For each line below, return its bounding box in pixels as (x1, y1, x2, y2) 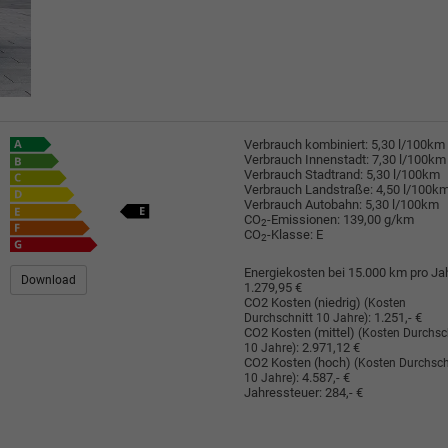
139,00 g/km (343, 211, 415, 227)
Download (21, 273, 77, 288)
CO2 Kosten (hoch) (244, 355, 355, 371)
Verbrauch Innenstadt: (244, 151, 370, 167)
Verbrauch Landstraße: (244, 181, 374, 197)
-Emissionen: (267, 211, 341, 227)
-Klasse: (267, 226, 314, 242)
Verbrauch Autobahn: (244, 196, 363, 212)
